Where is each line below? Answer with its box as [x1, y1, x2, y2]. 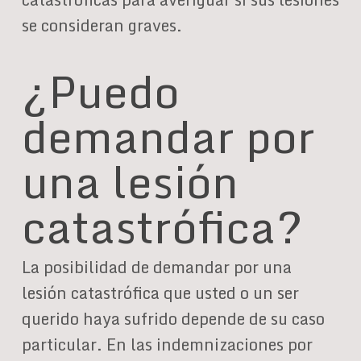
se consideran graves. [21, 12, 182, 39]
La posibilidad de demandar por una [21, 254, 292, 280]
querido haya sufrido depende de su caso [21, 305, 325, 332]
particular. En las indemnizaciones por [21, 331, 313, 358]
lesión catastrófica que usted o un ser [21, 280, 299, 306]
